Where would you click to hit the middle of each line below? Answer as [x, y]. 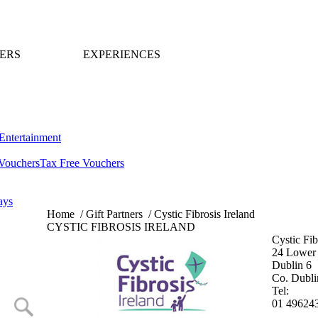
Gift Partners [114, 214]
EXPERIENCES [122, 55]
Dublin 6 [292, 265]
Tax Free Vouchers [82, 163]
